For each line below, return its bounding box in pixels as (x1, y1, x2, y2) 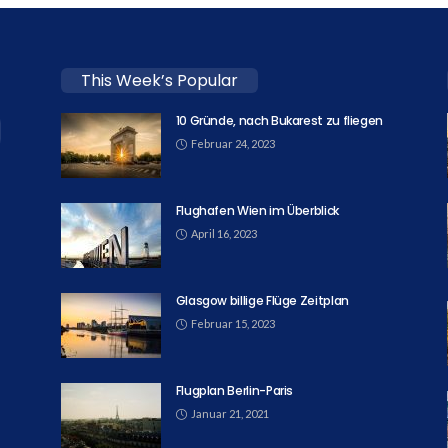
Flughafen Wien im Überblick (175, 201, 339, 219)
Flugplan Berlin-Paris (175, 381, 294, 399)
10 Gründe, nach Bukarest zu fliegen (175, 111, 384, 129)
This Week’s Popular (80, 68, 238, 92)
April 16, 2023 (190, 226, 257, 240)
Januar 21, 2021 (190, 406, 269, 420)
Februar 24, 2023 (190, 136, 275, 150)
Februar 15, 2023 (190, 316, 275, 330)
